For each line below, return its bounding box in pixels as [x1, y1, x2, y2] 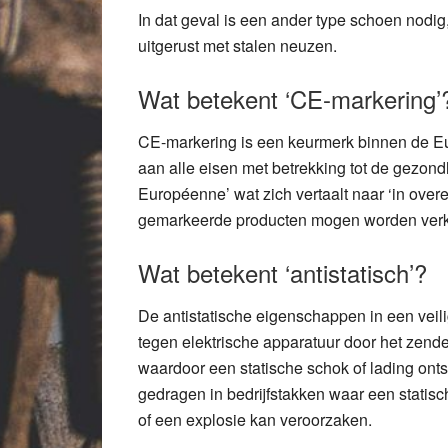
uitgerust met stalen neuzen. [138, 34, 337, 57]
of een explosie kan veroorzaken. [138, 408, 372, 431]
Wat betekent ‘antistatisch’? [138, 255, 427, 290]
